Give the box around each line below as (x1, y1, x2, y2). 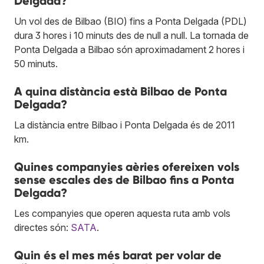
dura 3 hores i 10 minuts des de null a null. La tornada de (14, 29, 249, 41)
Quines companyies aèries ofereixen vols (14, 159, 239, 174)
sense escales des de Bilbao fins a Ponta (14, 172, 234, 187)
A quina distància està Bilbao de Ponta (14, 84, 227, 98)
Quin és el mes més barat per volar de (14, 247, 222, 262)
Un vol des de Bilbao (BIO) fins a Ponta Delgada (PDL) (14, 15, 247, 27)
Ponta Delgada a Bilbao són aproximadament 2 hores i (14, 43, 245, 55)
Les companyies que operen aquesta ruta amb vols (14, 207, 230, 219)
